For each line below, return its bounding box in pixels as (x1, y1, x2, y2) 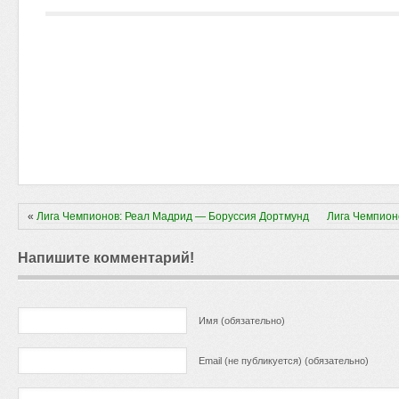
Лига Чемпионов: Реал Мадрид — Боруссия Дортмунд (37, 210, 309, 223)
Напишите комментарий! (18, 250, 194, 265)
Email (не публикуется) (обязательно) (199, 355, 369, 366)
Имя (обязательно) (199, 315, 285, 326)
